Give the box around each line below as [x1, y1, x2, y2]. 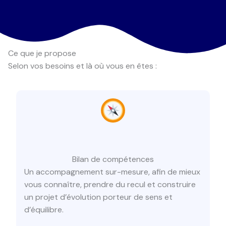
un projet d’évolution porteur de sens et [24, 192, 173, 203]
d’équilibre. [24, 204, 64, 215]
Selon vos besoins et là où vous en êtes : [8, 61, 157, 72]
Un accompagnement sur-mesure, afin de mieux [24, 166, 200, 178]
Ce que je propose [8, 48, 76, 59]
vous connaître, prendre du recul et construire [24, 179, 196, 190]
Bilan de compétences [72, 154, 154, 165]
